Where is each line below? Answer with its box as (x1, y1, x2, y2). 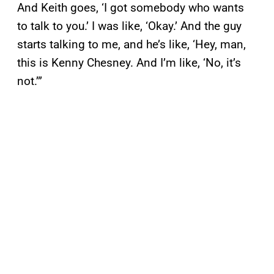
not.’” (17, 74, 42, 89)
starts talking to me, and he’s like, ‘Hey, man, (17, 37, 246, 52)
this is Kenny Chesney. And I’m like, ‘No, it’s (17, 56, 241, 70)
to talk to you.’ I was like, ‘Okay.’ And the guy (17, 19, 242, 34)
